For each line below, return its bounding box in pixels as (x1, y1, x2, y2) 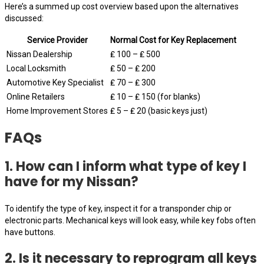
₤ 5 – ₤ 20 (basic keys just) (110, 105, 207, 115)
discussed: (5, 13, 44, 23)
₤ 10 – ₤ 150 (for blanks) (110, 91, 200, 101)
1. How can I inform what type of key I (5, 157, 246, 176)
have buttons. (5, 227, 55, 237)
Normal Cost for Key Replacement (110, 35, 236, 45)
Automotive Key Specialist (6, 77, 104, 87)
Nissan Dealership (6, 49, 72, 59)
